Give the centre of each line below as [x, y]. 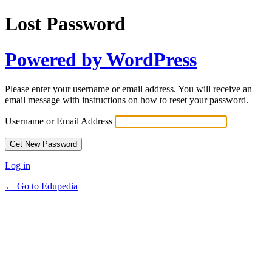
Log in [18, 166]
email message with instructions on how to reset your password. [127, 100]
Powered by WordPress [101, 59]
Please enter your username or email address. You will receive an [128, 89]
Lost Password [65, 24]
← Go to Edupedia [41, 186]
